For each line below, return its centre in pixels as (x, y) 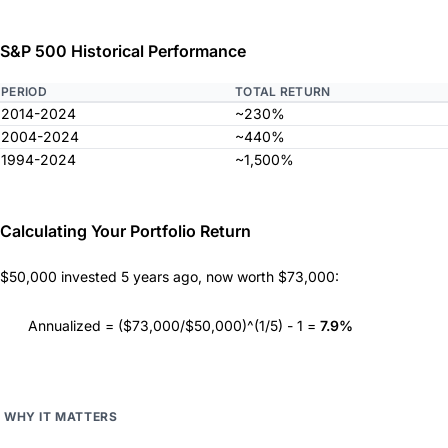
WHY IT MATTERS (61, 416)
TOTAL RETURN (283, 91)
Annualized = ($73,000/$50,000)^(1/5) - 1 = (174, 325)
